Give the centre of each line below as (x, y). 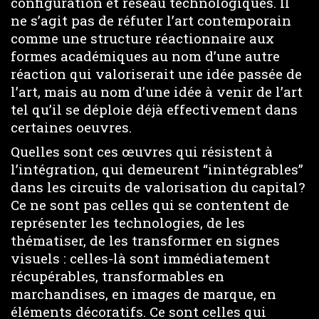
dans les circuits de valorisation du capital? (158, 187)
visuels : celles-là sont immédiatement (140, 258)
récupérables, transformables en (117, 276)
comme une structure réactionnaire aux (142, 38)
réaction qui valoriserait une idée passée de (156, 73)
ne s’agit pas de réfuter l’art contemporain (151, 20)
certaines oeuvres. (71, 127)
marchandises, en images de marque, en (143, 294)
